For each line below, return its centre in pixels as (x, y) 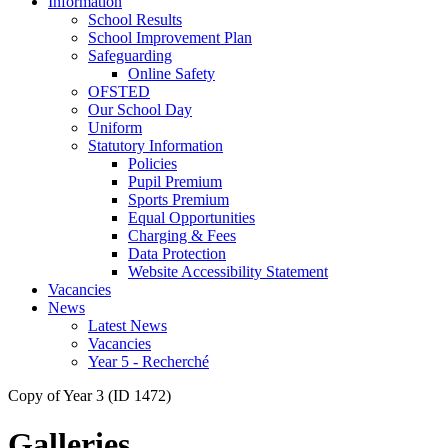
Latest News (127, 325)
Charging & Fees (182, 235)
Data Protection (177, 253)
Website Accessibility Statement (228, 271)
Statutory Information (155, 145)
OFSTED (119, 91)
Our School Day (140, 109)
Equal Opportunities (191, 217)
